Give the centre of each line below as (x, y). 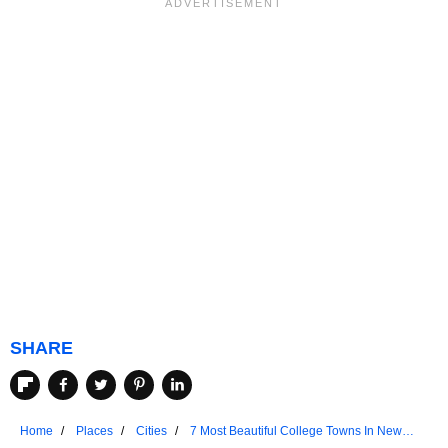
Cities (151, 430)
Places (94, 430)
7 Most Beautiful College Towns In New (296, 430)
